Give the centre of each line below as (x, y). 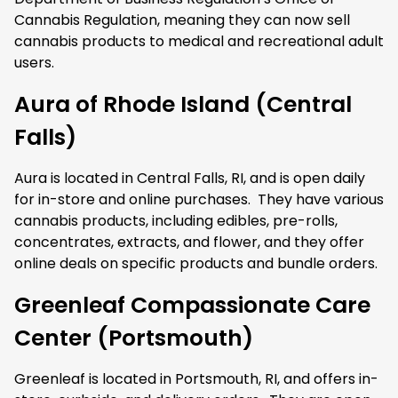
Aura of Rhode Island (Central (183, 104)
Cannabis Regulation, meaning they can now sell (182, 20)
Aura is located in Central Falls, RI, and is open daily (190, 178)
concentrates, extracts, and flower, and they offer (189, 242)
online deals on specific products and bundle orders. (198, 263)
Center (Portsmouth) (134, 338)
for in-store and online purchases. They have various (199, 199)
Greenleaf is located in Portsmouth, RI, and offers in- (196, 379)
